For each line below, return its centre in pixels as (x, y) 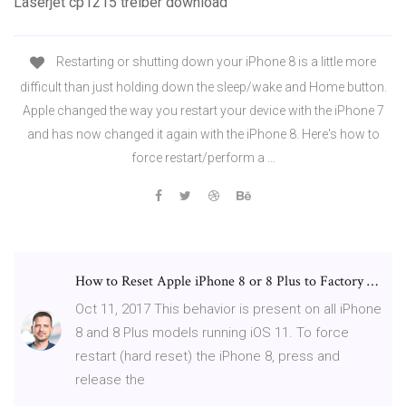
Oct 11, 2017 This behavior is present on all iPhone (228, 309)
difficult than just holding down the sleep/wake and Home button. (203, 87)
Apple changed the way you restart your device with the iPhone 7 (203, 110)
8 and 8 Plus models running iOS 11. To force (212, 332)
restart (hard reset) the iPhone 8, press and (208, 356)
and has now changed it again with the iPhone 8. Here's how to (203, 134)
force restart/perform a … (203, 157)
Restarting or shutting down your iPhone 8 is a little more (215, 62)
